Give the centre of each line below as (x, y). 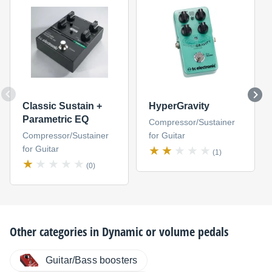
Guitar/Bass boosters (92, 260)
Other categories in (56, 231)
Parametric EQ (55, 120)
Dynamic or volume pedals (165, 231)
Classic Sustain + (62, 106)
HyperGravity (179, 106)
